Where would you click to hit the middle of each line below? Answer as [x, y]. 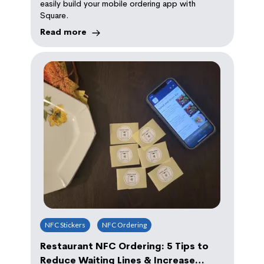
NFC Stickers [65, 225]
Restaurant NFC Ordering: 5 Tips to [124, 246]
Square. [54, 15]
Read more [63, 32]
